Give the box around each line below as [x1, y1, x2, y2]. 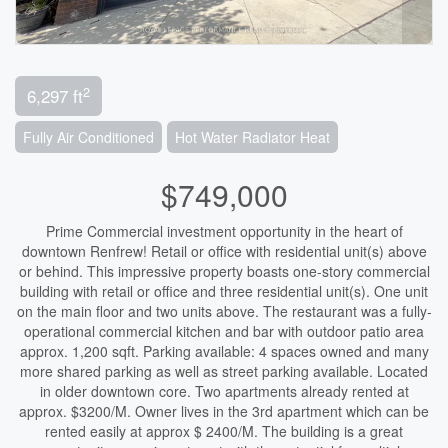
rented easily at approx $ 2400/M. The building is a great [45, 421, 403, 441]
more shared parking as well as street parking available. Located [20, 361, 428, 381]
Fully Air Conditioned [23, 127, 154, 147]
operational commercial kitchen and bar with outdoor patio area [24, 321, 424, 341]
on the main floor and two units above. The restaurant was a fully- [16, 301, 432, 321]
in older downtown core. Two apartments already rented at [39, 381, 409, 401]
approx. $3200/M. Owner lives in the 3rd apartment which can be [19, 401, 429, 421]
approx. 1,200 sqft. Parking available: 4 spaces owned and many [19, 341, 429, 361]
